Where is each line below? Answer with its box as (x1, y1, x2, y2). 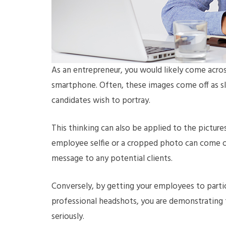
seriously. (51, 210, 84, 223)
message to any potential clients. (51, 152, 173, 165)
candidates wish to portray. (51, 94, 152, 107)
